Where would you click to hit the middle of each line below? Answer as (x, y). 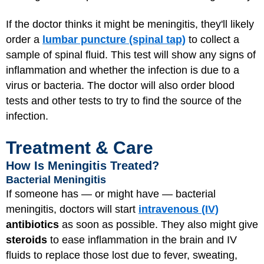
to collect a (212, 39)
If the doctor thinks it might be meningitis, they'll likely (130, 24)
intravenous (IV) (179, 209)
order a (24, 39)
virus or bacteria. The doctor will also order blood (120, 85)
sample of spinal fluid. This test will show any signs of (131, 55)
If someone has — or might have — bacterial (111, 194)
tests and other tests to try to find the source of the (124, 100)
